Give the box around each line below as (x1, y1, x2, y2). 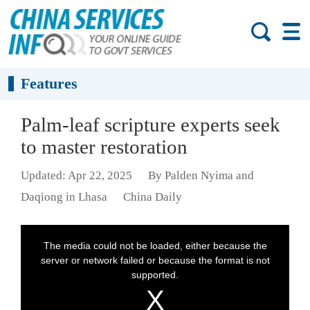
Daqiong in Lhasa (21, 190, 107, 204)
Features (21, 75, 78, 93)
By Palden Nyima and (147, 169, 254, 183)
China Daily (122, 190, 182, 204)
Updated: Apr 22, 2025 (21, 169, 132, 183)
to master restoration (21, 136, 188, 158)
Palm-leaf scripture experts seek (21, 113, 280, 136)
